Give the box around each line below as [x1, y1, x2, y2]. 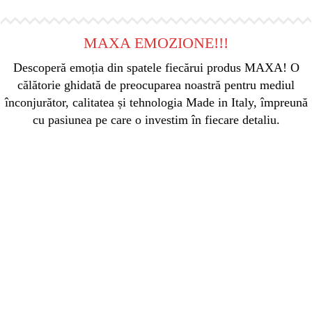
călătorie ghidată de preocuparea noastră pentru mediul [17, 78, 295, 93]
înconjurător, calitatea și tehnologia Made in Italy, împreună [4, 95, 308, 110]
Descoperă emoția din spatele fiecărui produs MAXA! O [13, 61, 299, 75]
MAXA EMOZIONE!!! [84, 34, 228, 52]
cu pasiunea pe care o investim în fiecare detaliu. [32, 113, 280, 127]
